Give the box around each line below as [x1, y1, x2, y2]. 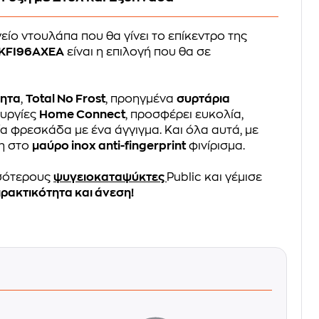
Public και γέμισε [167, 171, 263, 183]
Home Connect [39, 108, 126, 120]
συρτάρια [177, 93, 231, 105]
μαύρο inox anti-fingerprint [32, 140, 187, 152]
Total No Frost [26, 93, 106, 105]
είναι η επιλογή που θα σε [64, 46, 211, 58]
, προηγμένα [105, 93, 177, 105]
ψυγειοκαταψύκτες [53, 171, 167, 183]
